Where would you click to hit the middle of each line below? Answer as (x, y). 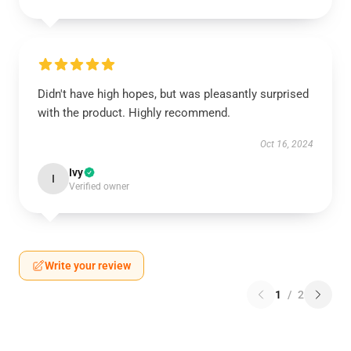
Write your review (88, 266)
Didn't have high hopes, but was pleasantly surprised (173, 94)
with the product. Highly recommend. (134, 113)
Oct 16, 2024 (287, 144)
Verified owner (99, 186)
